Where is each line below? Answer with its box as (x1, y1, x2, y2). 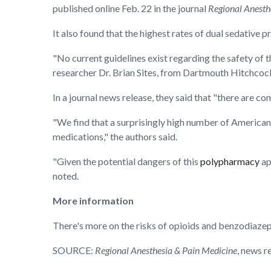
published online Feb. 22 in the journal (53, 2, 208, 15)
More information (53, 195, 134, 207)
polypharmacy (200, 155, 260, 168)
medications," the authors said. (53, 131, 177, 143)
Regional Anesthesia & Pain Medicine (95, 244, 237, 256)
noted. (53, 170, 79, 182)
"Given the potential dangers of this (53, 155, 200, 168)
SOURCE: (53, 244, 95, 256)
